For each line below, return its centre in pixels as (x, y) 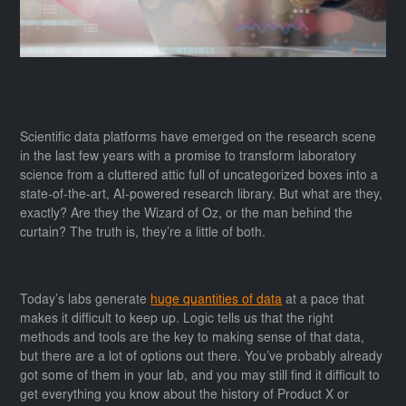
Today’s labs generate (86, 300)
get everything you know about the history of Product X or (185, 396)
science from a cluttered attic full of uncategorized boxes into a (199, 176)
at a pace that (324, 300)
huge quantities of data (217, 300)
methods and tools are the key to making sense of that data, (193, 338)
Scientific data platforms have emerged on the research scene (198, 138)
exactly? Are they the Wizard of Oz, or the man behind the (187, 214)
